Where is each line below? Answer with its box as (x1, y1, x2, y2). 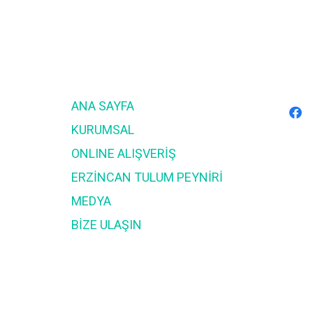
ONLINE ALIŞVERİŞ (71, 146, 176, 161)
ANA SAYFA (71, 99, 134, 113)
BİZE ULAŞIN (71, 217, 142, 232)
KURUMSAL (71, 122, 134, 137)
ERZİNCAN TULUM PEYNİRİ (71, 170, 223, 184)
